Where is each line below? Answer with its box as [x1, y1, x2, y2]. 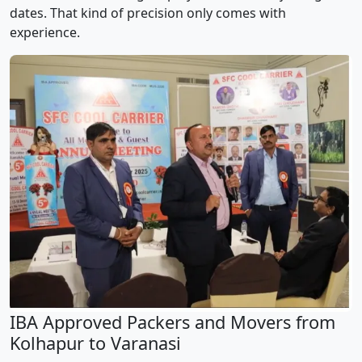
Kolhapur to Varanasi [10, 331, 181, 356]
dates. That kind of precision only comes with [10, 4, 286, 23]
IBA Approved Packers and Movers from [10, 310, 335, 335]
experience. [10, 23, 80, 42]
